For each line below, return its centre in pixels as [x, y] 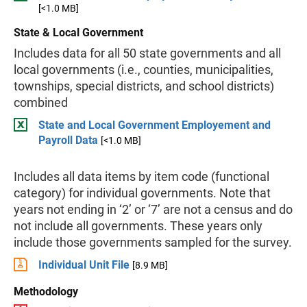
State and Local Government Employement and [155, 125]
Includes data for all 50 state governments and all [147, 53]
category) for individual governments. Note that [142, 193]
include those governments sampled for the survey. [153, 242]
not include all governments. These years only [138, 226]
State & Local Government [78, 33]
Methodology [46, 292]
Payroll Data [68, 140]
